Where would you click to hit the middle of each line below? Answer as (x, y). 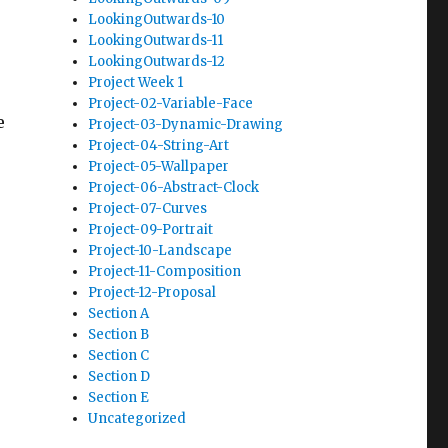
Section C (119, 355)
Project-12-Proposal (152, 292)
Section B (119, 334)
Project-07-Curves (148, 208)
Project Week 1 (136, 82)
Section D (119, 376)
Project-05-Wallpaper (159, 166)
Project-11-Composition (165, 271)
